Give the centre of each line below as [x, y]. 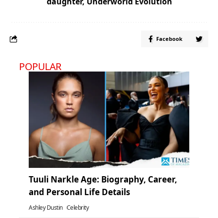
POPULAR [40, 66]
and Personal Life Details [79, 192]
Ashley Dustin [46, 207]
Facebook [169, 38]
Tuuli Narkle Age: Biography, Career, [103, 179]
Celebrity [78, 207]
